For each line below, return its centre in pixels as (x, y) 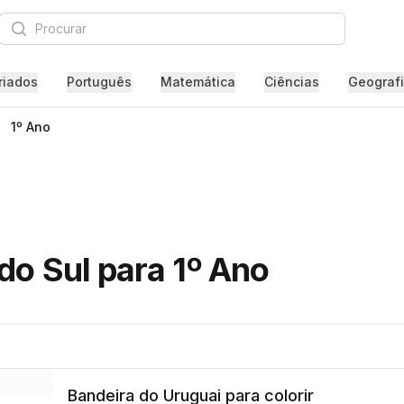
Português (99, 82)
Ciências (291, 82)
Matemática (197, 82)
